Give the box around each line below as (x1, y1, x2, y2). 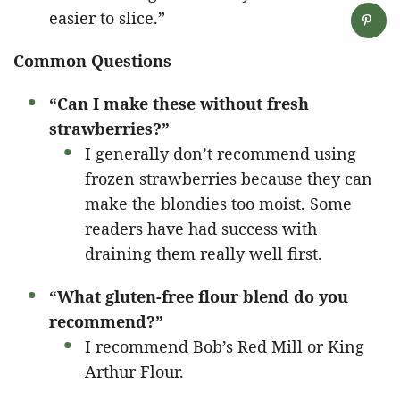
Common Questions (13, 49, 171, 71)
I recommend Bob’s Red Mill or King (85, 335, 364, 357)
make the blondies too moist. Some (85, 192, 352, 214)
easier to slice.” (49, 6, 165, 29)
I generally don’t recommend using (85, 142, 356, 164)
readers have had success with (85, 217, 317, 239)
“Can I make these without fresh (49, 92, 309, 114)
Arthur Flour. (85, 360, 184, 382)
